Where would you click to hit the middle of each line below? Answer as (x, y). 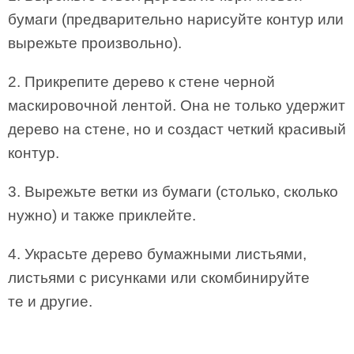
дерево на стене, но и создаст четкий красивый (177, 129)
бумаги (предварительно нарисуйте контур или (176, 19)
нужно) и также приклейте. (102, 215)
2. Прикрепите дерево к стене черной (141, 82)
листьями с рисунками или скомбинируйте (159, 278)
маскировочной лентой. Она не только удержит (177, 105)
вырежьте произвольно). (95, 43)
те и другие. (50, 301)
